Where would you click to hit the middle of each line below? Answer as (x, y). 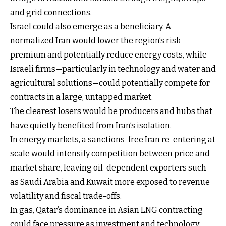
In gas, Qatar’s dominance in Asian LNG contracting (106, 210)
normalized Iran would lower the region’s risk (95, 40)
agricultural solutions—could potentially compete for (110, 83)
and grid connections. (51, 12)
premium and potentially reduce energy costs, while (108, 54)
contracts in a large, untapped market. (81, 97)
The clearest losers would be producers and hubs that (111, 111)
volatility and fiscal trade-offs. (66, 196)
